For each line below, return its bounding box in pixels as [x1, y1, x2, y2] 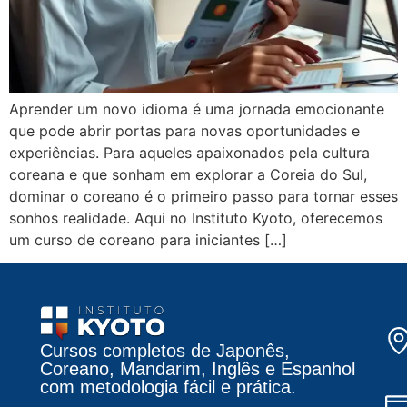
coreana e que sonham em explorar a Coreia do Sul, [9, 165, 367, 184]
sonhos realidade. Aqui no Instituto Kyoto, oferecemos [9, 209, 382, 227]
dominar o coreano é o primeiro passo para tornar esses [9, 187, 398, 205]
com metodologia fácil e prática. [40, 377, 296, 398]
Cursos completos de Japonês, [40, 341, 290, 362]
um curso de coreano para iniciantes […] [9, 231, 287, 249]
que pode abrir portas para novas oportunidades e [9, 122, 360, 140]
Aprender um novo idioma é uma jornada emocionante [9, 100, 384, 118]
